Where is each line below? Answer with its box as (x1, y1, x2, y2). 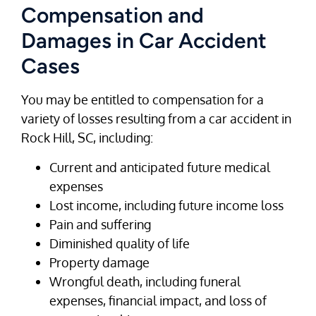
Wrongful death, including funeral (49, 273, 241, 289)
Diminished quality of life (49, 235, 190, 251)
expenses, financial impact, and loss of (49, 292, 267, 308)
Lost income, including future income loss (49, 197, 284, 213)
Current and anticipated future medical (49, 159, 270, 175)
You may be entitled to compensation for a (21, 92, 264, 108)
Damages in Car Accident (21, 28, 267, 54)
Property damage (49, 254, 150, 270)
